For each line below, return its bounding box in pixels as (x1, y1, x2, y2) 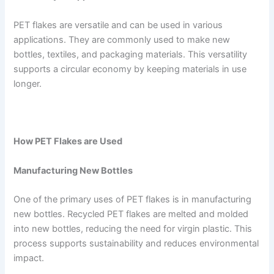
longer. (13, 78, 42, 89)
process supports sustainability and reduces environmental (13, 238, 259, 249)
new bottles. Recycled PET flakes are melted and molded (13, 209, 249, 220)
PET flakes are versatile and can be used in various (13, 19, 223, 31)
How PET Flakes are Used (13, 136, 123, 147)
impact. (13, 253, 45, 264)
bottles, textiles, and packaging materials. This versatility (13, 48, 248, 60)
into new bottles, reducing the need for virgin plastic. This (13, 223, 253, 234)
